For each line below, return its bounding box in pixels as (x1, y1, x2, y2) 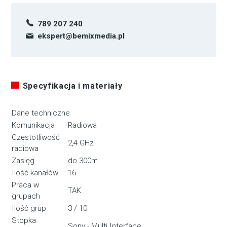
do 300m (68, 156, 98, 166)
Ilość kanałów (12, 168, 59, 178)
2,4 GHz (68, 138, 94, 148)
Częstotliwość (12, 133, 60, 142)
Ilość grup (12, 204, 47, 213)
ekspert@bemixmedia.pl (37, 31, 125, 41)
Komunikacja (12, 121, 55, 130)
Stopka (12, 216, 36, 225)
